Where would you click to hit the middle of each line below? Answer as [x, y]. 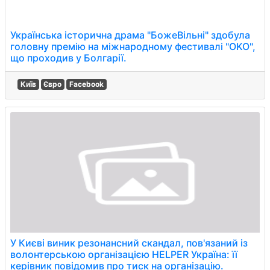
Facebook [86, 84]
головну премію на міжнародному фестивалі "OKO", [133, 46]
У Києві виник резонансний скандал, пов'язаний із [129, 243]
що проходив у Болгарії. [68, 58]
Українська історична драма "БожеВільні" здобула [130, 35]
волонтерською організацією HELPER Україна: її [124, 254]
